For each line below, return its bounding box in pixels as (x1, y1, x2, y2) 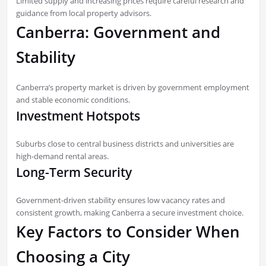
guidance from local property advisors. (15, 8, 151, 19)
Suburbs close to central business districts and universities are (15, 138, 234, 150)
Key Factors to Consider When (15, 221, 240, 243)
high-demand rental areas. (15, 151, 109, 162)
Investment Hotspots (15, 107, 140, 125)
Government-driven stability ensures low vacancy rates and (15, 195, 225, 206)
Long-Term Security (15, 164, 132, 181)
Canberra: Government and (15, 21, 220, 43)
